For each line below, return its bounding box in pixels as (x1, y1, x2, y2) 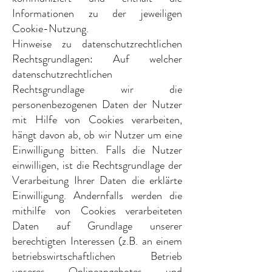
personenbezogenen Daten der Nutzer (12, 97, 182, 112)
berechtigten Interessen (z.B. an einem (12, 233, 182, 249)
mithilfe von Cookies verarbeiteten (12, 203, 182, 219)
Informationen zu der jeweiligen (12, 5, 182, 21)
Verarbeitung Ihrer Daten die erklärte (12, 172, 182, 188)
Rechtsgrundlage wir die (12, 81, 182, 97)
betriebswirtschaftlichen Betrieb (12, 248, 182, 264)
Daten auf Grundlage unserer (12, 218, 182, 234)
